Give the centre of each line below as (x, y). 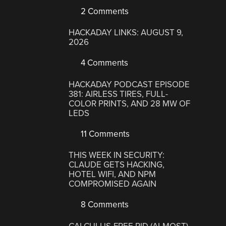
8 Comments (104, 205)
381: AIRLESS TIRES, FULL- (119, 94)
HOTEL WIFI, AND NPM (112, 175)
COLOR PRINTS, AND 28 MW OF (130, 103)
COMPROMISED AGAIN (113, 184)
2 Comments (104, 11)
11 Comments (104, 134)
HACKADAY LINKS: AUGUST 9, (126, 33)
